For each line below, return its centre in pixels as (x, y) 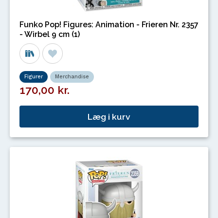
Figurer (34, 77)
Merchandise (72, 77)
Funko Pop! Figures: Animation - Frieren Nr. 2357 (109, 25)
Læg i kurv (109, 116)
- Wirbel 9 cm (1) (50, 35)
